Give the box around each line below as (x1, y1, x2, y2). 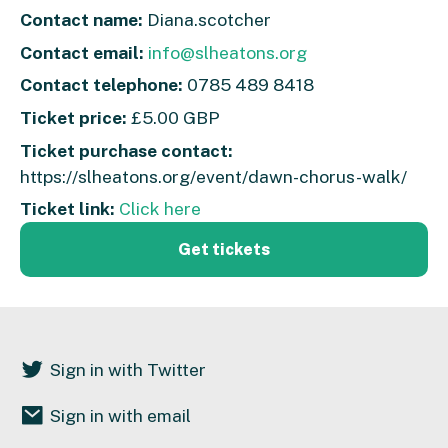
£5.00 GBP (127, 106, 220, 128)
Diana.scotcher (143, 9, 271, 31)
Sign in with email (50, 405, 191, 427)
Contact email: (20, 41, 144, 63)
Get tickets (178, 240, 270, 260)
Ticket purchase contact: (20, 139, 233, 161)
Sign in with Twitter (50, 359, 206, 381)
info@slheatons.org (148, 41, 307, 63)
